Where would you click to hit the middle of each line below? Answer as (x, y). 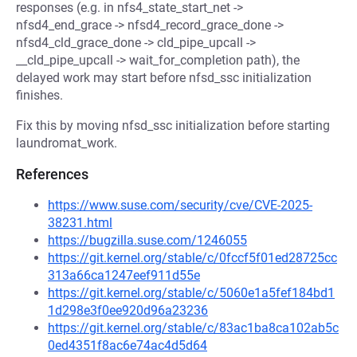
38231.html (80, 223)
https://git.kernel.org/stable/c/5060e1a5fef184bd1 (191, 293)
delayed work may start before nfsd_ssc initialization (164, 78)
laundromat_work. (67, 143)
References (52, 174)
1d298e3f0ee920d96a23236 (128, 310)
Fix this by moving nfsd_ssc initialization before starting (173, 126)
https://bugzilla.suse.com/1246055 (147, 240)
